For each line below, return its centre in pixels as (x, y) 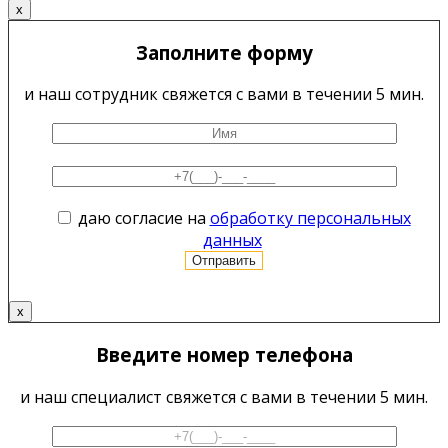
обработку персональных (310, 218)
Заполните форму (224, 52)
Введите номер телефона (224, 354)
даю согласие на (143, 218)
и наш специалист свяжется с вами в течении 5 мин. (224, 396)
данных (232, 240)
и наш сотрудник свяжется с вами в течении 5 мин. (224, 94)
